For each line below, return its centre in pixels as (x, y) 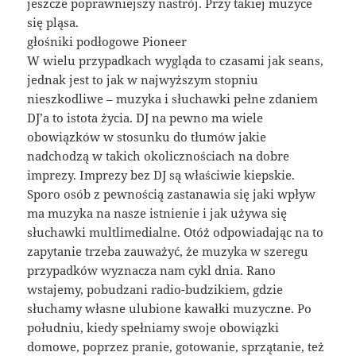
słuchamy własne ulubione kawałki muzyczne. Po (170, 309)
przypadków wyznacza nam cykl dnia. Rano (152, 271)
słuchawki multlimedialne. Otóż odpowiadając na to (176, 232)
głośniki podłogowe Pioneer (107, 42)
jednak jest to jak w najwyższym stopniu (143, 80)
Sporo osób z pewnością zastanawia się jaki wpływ (172, 194)
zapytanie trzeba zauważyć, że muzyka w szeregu (168, 252)
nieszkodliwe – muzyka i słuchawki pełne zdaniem (173, 99)
